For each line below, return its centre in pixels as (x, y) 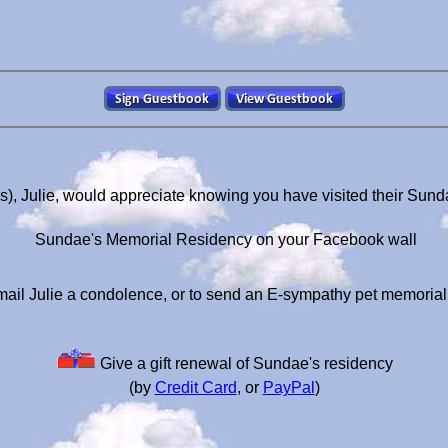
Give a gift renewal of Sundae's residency (244, 363)
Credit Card (195, 387)
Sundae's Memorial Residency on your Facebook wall (224, 239)
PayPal (288, 387)
